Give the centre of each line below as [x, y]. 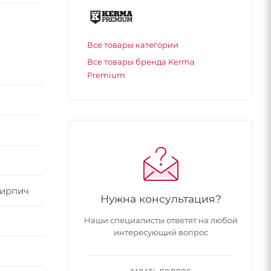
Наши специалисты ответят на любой [161, 220]
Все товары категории [133, 45]
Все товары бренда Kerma [141, 62]
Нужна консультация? [161, 199]
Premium [106, 75]
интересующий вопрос [161, 233]
